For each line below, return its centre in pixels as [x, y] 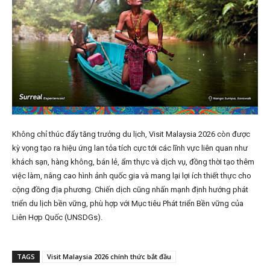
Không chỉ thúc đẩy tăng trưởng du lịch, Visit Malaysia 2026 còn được [131, 134]
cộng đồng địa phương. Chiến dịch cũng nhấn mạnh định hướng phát [130, 190]
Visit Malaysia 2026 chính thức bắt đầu [109, 257]
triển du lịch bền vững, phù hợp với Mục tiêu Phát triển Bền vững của [128, 204]
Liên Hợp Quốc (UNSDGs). [57, 218]
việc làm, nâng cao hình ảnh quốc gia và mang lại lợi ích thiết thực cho [132, 176]
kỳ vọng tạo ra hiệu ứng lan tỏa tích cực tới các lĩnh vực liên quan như [130, 148]
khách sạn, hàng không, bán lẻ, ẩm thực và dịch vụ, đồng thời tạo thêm [133, 162]
